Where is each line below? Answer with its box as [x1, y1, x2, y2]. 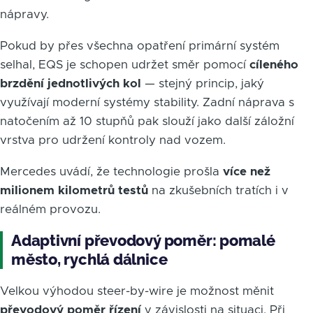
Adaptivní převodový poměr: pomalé [11, 231, 275, 249]
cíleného [249, 58, 298, 71]
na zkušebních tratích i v [148, 184, 289, 196]
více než [223, 165, 270, 177]
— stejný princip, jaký [141, 77, 264, 89]
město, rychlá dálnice [11, 249, 168, 268]
